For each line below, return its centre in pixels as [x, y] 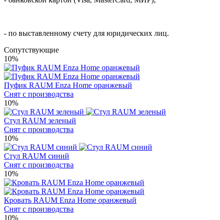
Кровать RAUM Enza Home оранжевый [70, 200]
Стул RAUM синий [37, 156]
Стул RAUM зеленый [40, 120]
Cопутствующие [31, 50]
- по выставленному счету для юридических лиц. [86, 33]
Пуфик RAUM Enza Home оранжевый [68, 85]
